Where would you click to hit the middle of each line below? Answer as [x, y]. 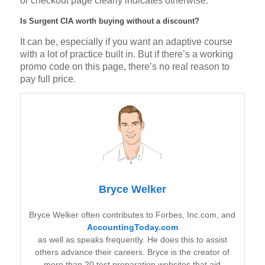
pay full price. [48, 79]
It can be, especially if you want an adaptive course [126, 41]
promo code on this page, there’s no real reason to [125, 66]
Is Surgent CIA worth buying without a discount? [109, 21]
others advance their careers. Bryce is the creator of [132, 252]
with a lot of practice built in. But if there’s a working [126, 54]
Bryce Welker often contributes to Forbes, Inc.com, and [132, 215]
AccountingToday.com [132, 227]
